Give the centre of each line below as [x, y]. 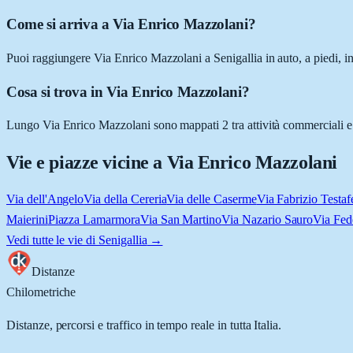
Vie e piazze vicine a [87, 163]
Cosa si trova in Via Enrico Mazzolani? [128, 91]
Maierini [27, 220]
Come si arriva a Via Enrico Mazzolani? [131, 24]
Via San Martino [181, 220]
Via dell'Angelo [45, 199]
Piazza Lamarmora [94, 220]
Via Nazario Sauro [268, 220]
